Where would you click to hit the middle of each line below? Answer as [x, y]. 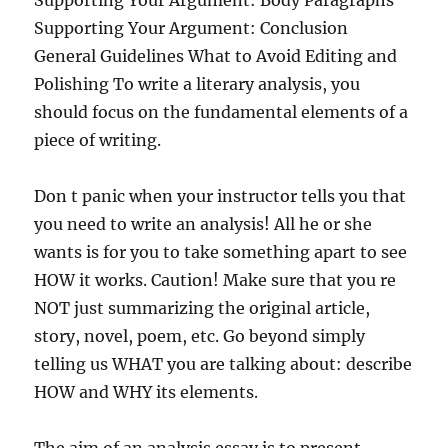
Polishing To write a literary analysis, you [197, 84]
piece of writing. [98, 140]
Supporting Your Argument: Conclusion [191, 28]
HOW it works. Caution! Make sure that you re [215, 280]
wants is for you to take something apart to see [221, 252]
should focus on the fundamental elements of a [221, 112]
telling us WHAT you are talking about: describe [223, 364]
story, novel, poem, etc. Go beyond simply [200, 336]
